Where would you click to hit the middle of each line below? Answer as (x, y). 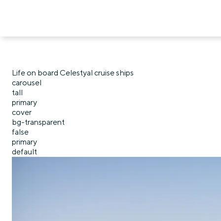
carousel (27, 83)
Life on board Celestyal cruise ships (73, 73)
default (24, 152)
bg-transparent (38, 122)
